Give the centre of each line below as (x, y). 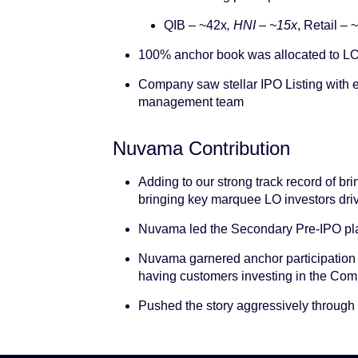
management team (191, 101)
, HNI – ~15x (262, 25)
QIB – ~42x (195, 25)
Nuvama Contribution (201, 148)
